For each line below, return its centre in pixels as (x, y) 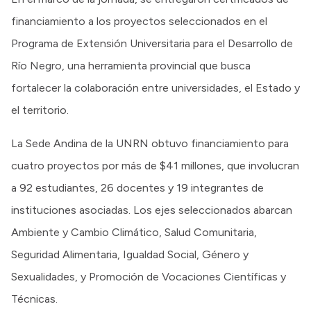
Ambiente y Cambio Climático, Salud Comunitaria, (134, 233)
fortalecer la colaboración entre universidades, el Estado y (155, 88)
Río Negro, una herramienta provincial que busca (131, 66)
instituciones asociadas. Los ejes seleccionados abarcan (152, 210)
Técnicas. (34, 299)
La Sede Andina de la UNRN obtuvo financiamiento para (150, 144)
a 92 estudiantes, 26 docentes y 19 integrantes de (137, 188)
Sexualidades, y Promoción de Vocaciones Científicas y (149, 277)
